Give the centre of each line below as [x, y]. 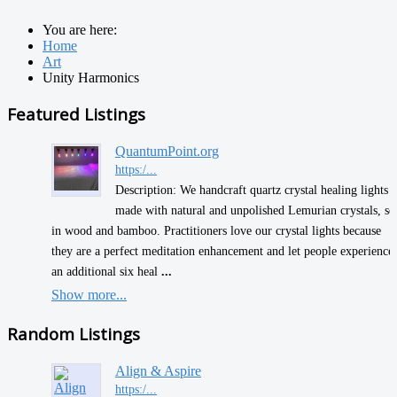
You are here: [83, 30]
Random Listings [74, 334]
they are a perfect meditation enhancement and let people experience [222, 250]
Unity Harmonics [91, 78]
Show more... [89, 294]
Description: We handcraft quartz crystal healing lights [252, 189]
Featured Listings [76, 113]
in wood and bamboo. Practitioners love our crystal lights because [216, 230]
